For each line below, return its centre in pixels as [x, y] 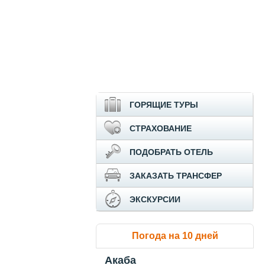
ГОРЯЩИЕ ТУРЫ [164, 105]
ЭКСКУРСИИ [155, 199]
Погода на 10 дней [175, 236]
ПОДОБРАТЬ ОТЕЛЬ [171, 152]
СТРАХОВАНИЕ [161, 128]
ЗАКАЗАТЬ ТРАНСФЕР [176, 176]
